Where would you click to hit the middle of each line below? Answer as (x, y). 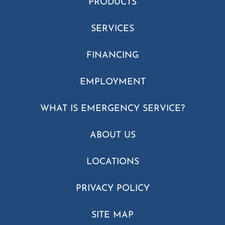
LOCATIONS (113, 162)
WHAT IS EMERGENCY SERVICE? (113, 108)
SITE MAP (113, 215)
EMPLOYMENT (113, 82)
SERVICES (113, 29)
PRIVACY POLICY (113, 188)
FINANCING (113, 55)
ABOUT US (113, 135)
